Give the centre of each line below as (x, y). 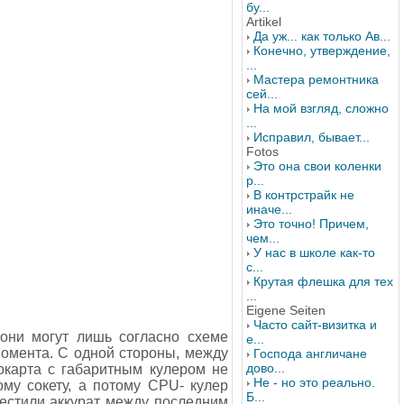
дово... (266, 368)
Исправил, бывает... (312, 137)
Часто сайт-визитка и (315, 325)
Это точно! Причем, (311, 224)
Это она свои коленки (317, 166)
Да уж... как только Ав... (322, 36)
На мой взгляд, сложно (321, 108)
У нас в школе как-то (314, 252)
